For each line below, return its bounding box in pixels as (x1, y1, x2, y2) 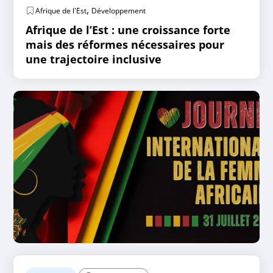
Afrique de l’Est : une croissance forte (26, 23, 231, 37)
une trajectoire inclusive (26, 52, 162, 66)
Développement (91, 5, 146, 16)
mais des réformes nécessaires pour (26, 37, 225, 52)
